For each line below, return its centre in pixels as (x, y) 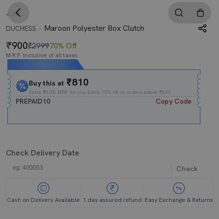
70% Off (63, 45)
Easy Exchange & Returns (179, 200)
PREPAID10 (33, 101)
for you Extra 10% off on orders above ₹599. (120, 92)
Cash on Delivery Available (43, 200)
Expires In (24, 64)
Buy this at (48, 83)
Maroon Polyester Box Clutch (93, 28)
